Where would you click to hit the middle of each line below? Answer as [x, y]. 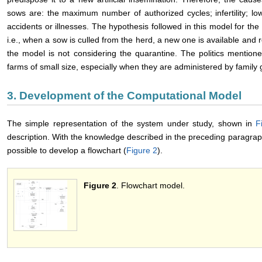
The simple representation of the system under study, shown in [132, 124]
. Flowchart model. [151, 186]
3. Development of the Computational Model [124, 96]
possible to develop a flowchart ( [67, 151]
